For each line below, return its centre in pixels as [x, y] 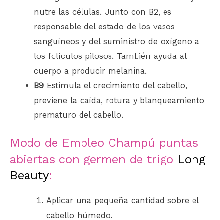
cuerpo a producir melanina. [91, 71]
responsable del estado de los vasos [105, 27]
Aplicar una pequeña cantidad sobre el [122, 200]
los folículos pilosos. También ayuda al [110, 56]
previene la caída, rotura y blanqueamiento [119, 101]
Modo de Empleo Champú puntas [104, 143]
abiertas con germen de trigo [94, 159]
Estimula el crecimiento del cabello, [116, 86]
